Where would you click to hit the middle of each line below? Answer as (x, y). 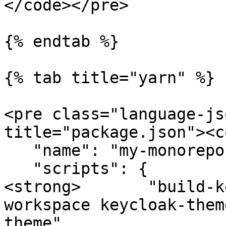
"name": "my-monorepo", (18, 150)
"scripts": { (18, 168)
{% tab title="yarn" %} (109, 78)
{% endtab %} (62, 41)
